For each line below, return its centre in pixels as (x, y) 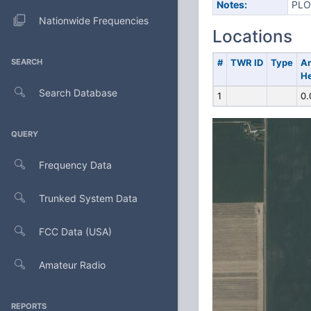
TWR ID (246, 62)
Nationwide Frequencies (94, 20)
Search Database (78, 92)
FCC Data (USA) (75, 231)
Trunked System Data (88, 198)
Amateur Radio (72, 264)
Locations (252, 36)
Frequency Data (75, 165)
